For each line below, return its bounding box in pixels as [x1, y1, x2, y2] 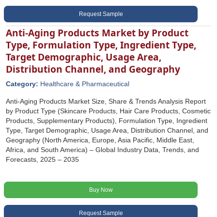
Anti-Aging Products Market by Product [6, 26, 188, 39]
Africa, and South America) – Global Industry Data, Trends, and [6, 146, 199, 154]
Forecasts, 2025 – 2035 [6, 155, 79, 163]
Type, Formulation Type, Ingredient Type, [6, 38, 196, 51]
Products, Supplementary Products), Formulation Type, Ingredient [6, 117, 207, 124]
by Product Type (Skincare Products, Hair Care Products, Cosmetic [6, 107, 211, 115]
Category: [6, 80, 40, 88]
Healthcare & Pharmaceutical [40, 80, 129, 88]
